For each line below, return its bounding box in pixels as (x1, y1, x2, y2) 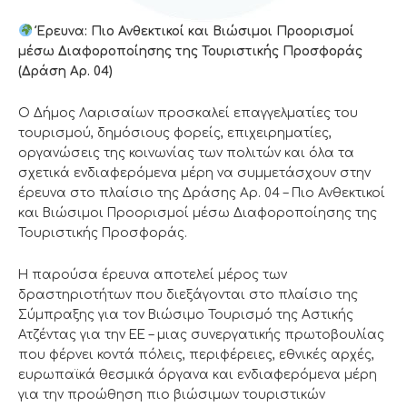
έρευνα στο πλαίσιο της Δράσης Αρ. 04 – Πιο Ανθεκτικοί (18, 185, 385, 200)
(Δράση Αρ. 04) (18, 64, 113, 78)
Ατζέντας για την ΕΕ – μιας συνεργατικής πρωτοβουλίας (18, 327, 384, 342)
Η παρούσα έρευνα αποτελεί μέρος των (18, 267, 287, 282)
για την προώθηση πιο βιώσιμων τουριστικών (18, 387, 325, 402)
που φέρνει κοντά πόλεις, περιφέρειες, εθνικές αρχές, (18, 347, 374, 362)
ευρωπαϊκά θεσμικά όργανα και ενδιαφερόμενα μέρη (18, 367, 377, 382)
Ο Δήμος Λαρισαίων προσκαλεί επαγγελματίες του (18, 105, 358, 120)
